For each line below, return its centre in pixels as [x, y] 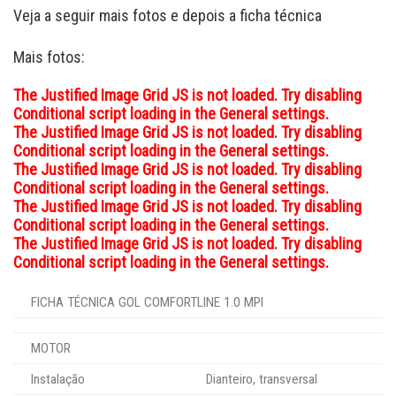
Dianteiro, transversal [262, 379]
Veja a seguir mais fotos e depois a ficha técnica [168, 15]
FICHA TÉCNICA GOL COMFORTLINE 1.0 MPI [147, 302]
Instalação [58, 379]
